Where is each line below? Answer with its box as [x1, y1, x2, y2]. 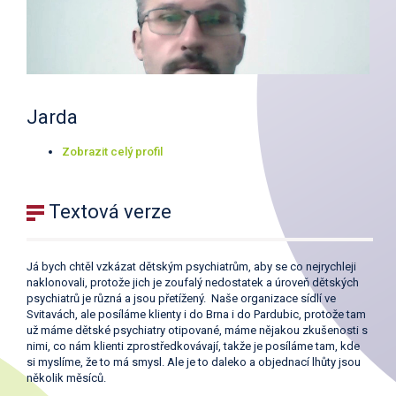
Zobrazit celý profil [62, 144, 163, 158]
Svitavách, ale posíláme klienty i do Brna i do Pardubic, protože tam [27, 307, 366, 321]
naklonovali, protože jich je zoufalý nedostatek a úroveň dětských [27, 275, 359, 289]
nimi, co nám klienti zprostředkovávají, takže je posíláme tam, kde [27, 339, 360, 353]
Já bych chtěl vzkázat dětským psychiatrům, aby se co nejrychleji [27, 259, 356, 273]
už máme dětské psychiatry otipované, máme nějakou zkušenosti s [27, 323, 368, 337]
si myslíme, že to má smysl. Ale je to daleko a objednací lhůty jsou [27, 354, 361, 369]
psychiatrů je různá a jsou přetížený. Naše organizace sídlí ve [27, 291, 336, 305]
